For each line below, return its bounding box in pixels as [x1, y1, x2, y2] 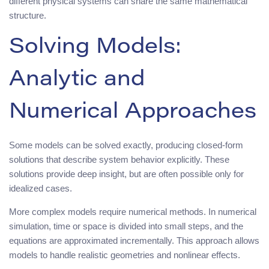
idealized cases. [9, 183, 72, 193]
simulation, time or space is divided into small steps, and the [9, 220, 243, 231]
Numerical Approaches [9, 101, 256, 124]
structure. [9, 10, 46, 20]
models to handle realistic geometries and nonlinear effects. [9, 249, 240, 260]
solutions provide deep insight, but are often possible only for [9, 168, 244, 179]
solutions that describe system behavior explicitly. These [9, 154, 229, 165]
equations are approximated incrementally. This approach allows [9, 235, 259, 246]
